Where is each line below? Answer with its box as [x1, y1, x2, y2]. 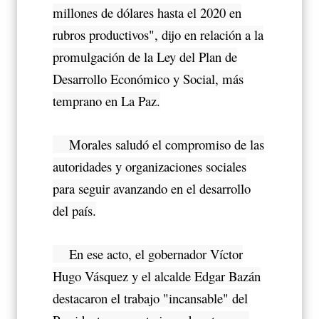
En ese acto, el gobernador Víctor [53, 244, 243, 263]
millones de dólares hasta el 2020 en [53, 3, 241, 21]
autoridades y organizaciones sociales [53, 157, 246, 175]
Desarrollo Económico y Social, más [53, 69, 244, 88]
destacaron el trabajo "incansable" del [53, 288, 248, 307]
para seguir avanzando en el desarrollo [53, 179, 251, 197]
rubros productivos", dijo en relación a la [53, 25, 263, 43]
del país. [53, 201, 96, 219]
